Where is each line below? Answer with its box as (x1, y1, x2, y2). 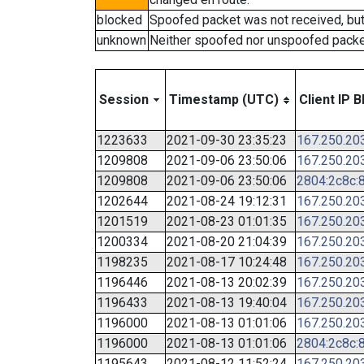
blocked (97, 12, 142, 28)
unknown (97, 32, 146, 48)
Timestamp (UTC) (169, 92, 279, 107)
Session (99, 92, 149, 107)
